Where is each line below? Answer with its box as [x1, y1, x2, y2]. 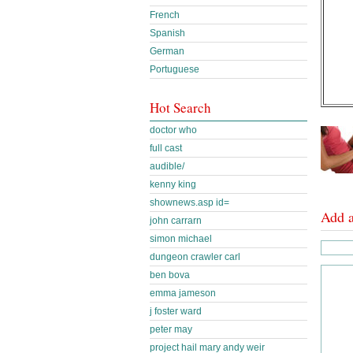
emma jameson [150, 288, 216, 299]
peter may [150, 324, 192, 335]
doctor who [150, 124, 197, 136]
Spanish [150, 28, 185, 39]
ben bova [150, 269, 190, 281]
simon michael [150, 233, 212, 244]
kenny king [150, 179, 196, 190]
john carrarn [150, 215, 202, 226]
